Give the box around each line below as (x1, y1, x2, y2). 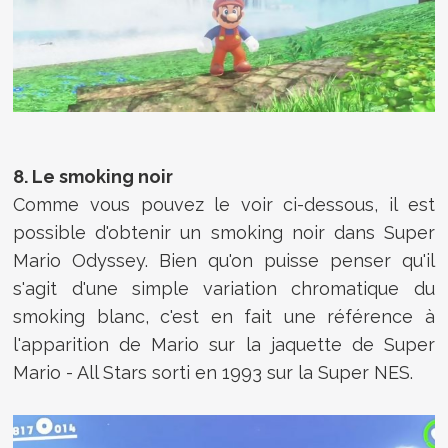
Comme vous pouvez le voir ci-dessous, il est (13, 194, 435, 216)
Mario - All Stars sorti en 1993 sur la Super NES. (13, 362, 414, 384)
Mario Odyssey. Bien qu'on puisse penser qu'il (13, 250, 435, 272)
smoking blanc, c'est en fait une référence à (13, 306, 435, 328)
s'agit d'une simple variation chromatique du (13, 278, 435, 300)
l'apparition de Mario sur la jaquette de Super (13, 334, 435, 356)
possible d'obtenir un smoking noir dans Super (13, 222, 435, 244)
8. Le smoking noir (13, 166, 174, 188)
